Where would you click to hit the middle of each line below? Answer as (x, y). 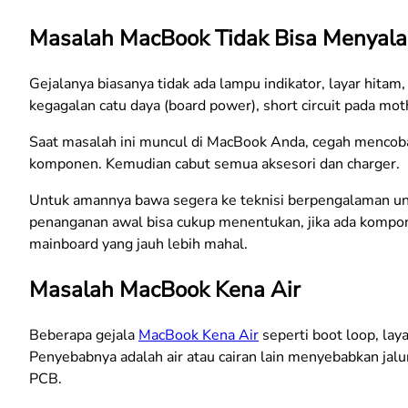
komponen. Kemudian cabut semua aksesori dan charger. (214, 163)
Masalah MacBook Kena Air (165, 289)
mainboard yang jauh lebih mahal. (138, 244)
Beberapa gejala (84, 335)
